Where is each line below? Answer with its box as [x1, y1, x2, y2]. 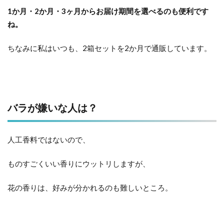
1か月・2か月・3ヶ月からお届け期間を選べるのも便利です [7, 6, 208, 15]
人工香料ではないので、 [7, 135, 90, 144]
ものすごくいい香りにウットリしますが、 [7, 159, 150, 168]
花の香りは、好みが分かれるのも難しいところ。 [7, 183, 172, 192]
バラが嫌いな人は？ [7, 101, 97, 113]
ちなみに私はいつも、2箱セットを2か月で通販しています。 [7, 43, 211, 52]
